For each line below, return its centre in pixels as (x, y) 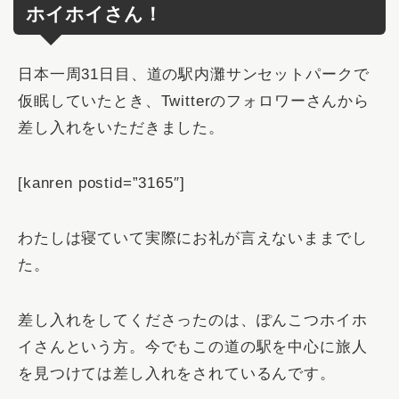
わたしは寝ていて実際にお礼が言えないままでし (193, 238)
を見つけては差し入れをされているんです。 (177, 373)
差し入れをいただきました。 (121, 127)
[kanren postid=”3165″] (102, 183)
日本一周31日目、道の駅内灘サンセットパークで (194, 74)
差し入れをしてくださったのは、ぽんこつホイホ (193, 320)
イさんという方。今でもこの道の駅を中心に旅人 (193, 346)
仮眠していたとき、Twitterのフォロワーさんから (194, 101)
